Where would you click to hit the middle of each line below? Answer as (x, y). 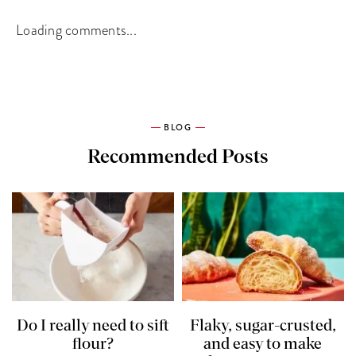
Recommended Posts (178, 157)
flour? (93, 344)
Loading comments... (76, 29)
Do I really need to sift (93, 326)
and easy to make (263, 344)
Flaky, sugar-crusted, (263, 326)
